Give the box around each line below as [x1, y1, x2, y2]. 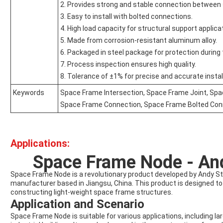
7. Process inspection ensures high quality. [60, 60, 196, 69]
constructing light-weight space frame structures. [10, 188, 173, 197]
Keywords [13, 89, 44, 97]
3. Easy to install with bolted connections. [60, 12, 193, 21]
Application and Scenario [10, 197, 144, 212]
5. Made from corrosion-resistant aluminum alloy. [60, 36, 217, 45]
